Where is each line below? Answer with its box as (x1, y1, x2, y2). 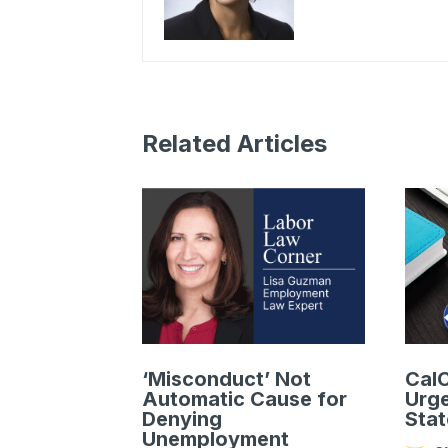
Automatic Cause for (142, 387, 347, 412)
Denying (142, 407, 222, 432)
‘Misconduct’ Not (142, 367, 311, 392)
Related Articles (142, 129, 327, 159)
